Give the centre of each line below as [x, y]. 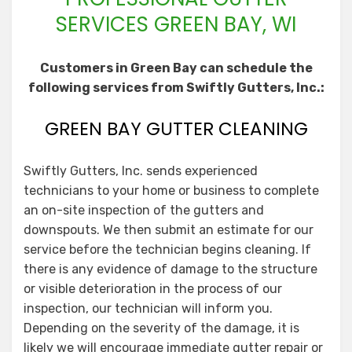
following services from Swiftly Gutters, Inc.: [176, 87]
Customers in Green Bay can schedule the [176, 68]
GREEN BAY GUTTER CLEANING [176, 128]
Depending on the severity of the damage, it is [161, 328]
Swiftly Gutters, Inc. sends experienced [141, 170]
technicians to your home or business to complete [171, 190]
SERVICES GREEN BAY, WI [176, 24]
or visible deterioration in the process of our [153, 288]
